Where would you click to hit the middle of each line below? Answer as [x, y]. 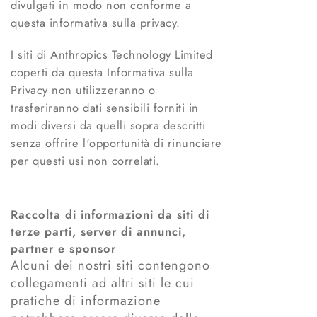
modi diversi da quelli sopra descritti [108, 126]
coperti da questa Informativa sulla [102, 73]
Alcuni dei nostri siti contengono [110, 266]
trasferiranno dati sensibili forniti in [105, 108]
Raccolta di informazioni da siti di [110, 215]
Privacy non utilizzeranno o [83, 90]
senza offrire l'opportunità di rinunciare [116, 143]
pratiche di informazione [86, 301]
